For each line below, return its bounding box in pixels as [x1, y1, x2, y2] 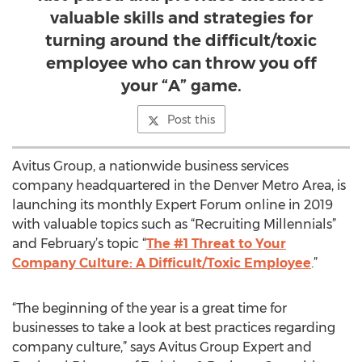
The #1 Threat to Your [146, 236, 286, 251]
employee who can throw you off [45, 53, 317, 73]
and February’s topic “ [12, 236, 146, 251]
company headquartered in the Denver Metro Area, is [12, 178, 346, 193]
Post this [166, 112, 215, 127]
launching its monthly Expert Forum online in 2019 [12, 197, 333, 213]
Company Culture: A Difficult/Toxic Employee [12, 255, 311, 271]
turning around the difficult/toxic [45, 31, 317, 50]
